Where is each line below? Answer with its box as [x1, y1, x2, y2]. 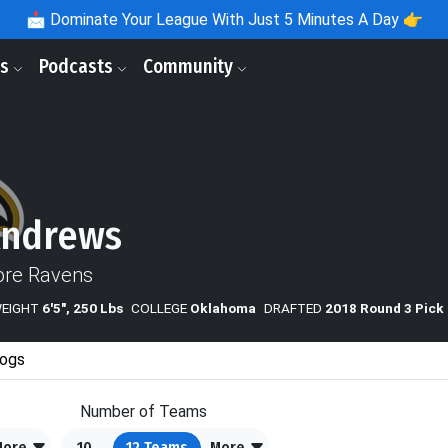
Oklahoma [190, 299, 256, 316]
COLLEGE [131, 299, 187, 316]
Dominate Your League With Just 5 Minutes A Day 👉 [45, 10, 423, 29]
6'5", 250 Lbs [42, 299, 123, 316]
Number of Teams [80, 401, 207, 421]
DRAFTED [264, 299, 322, 316]
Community [143, 55, 237, 78]
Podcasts [39, 55, 117, 78]
